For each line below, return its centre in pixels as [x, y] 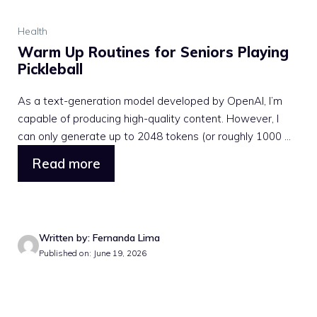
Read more [66, 163]
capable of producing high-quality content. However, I [148, 118]
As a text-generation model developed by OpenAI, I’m [150, 100]
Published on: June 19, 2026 [93, 253]
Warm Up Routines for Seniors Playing [153, 52]
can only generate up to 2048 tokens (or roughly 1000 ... [154, 136]
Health [33, 31]
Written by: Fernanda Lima [99, 238]
